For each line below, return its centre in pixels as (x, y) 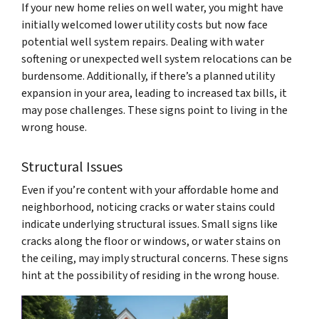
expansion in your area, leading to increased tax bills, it (154, 93)
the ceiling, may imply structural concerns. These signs (155, 258)
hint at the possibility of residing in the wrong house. (150, 275)
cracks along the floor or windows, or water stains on (151, 241)
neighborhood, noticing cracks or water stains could (148, 207)
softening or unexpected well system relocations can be (157, 59)
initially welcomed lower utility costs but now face (145, 25)
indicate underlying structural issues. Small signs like (150, 224)
